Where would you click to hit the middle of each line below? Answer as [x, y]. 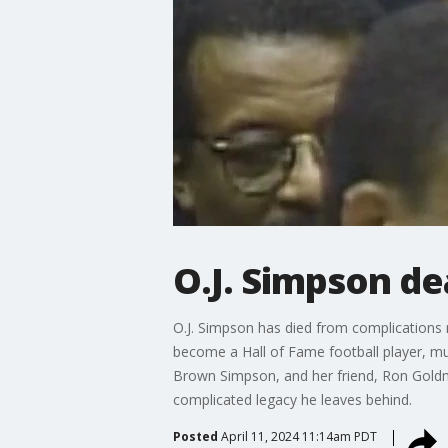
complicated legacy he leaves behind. [292, 399]
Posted [195, 436]
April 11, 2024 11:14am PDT [298, 436]
